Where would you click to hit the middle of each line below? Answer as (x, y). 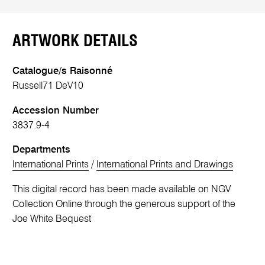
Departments (42, 150)
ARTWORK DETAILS (75, 41)
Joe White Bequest (52, 219)
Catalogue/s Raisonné (63, 72)
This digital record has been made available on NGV (122, 189)
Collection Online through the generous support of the (124, 204)
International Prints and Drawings (165, 165)
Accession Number (56, 111)
